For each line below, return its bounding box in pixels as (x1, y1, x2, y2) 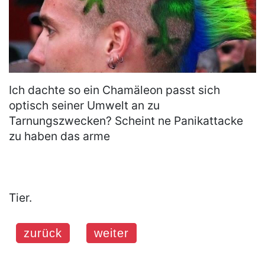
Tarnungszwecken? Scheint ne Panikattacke (9, 113, 243, 128)
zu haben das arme (9, 128, 110, 143)
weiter (94, 226, 129, 240)
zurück (24, 226, 62, 240)
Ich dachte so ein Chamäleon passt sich (9, 82, 220, 97)
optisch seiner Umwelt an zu (9, 98, 160, 112)
